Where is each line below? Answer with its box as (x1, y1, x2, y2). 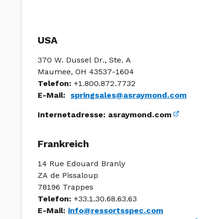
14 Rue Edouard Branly (38, 159, 125, 168)
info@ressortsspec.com (68, 206, 163, 215)
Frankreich (38, 138, 89, 150)
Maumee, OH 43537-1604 (38, 67, 134, 76)
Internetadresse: (38, 110, 108, 119)
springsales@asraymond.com (70, 90, 187, 100)
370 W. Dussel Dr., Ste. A (38, 55, 131, 65)
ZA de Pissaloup (38, 171, 98, 180)
